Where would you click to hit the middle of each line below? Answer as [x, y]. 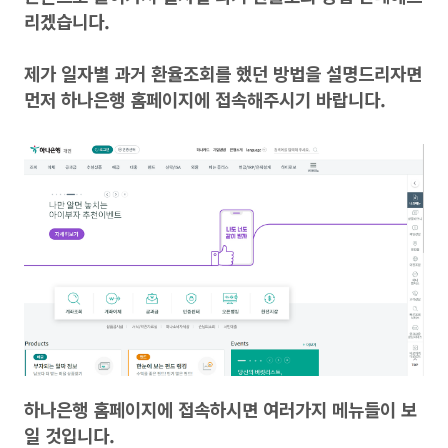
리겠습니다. [67, 21]
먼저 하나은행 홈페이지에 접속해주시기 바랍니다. [205, 99]
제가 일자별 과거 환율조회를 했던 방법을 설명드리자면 [223, 73]
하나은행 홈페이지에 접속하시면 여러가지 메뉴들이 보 [220, 409]
